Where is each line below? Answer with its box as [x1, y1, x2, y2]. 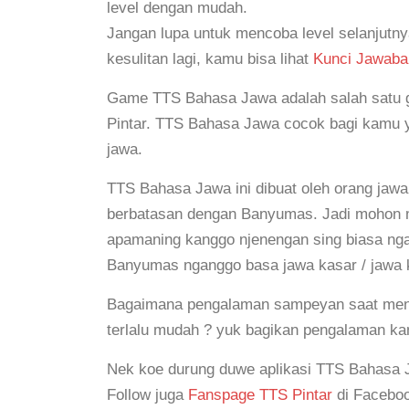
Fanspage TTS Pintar [188, 386, 332, 404]
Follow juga [107, 386, 188, 404]
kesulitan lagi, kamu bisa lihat [107, 50, 313, 68]
